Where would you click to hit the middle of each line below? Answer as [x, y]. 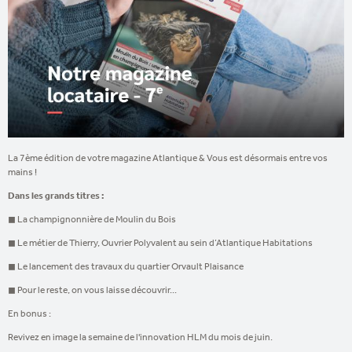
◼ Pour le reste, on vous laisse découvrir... [92, 290]
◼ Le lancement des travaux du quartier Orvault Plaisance [126, 266]
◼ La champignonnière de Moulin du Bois [92, 219]
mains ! [23, 172]
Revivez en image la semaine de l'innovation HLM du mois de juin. [140, 337]
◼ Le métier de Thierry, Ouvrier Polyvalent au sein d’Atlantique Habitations [160, 242]
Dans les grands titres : [56, 195]
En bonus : [29, 313]
